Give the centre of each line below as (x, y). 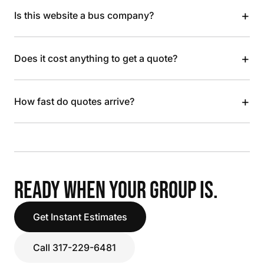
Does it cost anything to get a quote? (96, 58)
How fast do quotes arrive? (74, 101)
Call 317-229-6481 (75, 247)
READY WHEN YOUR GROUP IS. (116, 191)
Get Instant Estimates (80, 217)
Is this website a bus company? (84, 15)
